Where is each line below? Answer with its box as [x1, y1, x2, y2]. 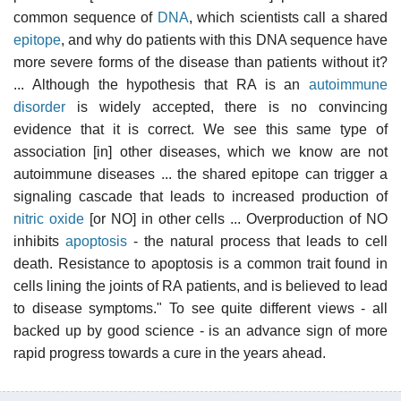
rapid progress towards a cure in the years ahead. [13, 345, 326, 361]
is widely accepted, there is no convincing [65, 98, 388, 115]
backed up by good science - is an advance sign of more [13, 322, 388, 338]
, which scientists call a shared [188, 9, 388, 25]
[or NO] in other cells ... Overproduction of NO [83, 210, 388, 226]
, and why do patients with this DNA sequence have [61, 31, 388, 47]
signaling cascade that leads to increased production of [13, 188, 388, 204]
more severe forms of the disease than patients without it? [13, 54, 388, 70]
